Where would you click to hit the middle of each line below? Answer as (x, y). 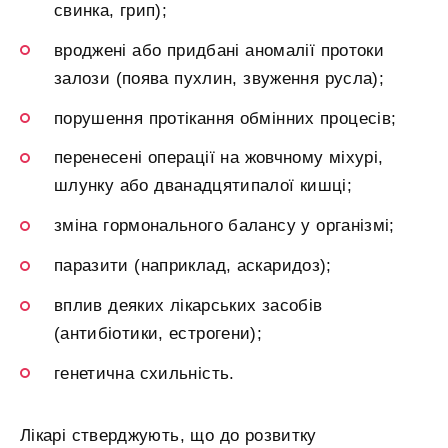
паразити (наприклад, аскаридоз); (193, 266)
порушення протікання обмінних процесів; (225, 118)
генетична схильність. (144, 373)
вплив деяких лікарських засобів (188, 306)
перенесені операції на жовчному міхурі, (219, 158)
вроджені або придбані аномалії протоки (219, 50)
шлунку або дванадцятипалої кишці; (203, 186)
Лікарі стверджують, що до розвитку (168, 435)
